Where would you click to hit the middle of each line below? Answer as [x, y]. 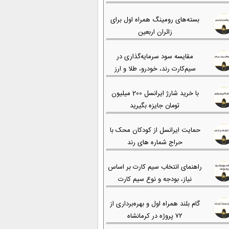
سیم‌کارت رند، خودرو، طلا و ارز [155, 69]
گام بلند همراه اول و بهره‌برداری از [155, 204]
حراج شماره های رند [155, 143]
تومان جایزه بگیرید [155, 106]
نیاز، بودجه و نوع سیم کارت [155, 179]
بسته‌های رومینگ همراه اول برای [155, 20]
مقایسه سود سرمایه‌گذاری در [155, 57]
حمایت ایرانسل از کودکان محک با [155, 130]
